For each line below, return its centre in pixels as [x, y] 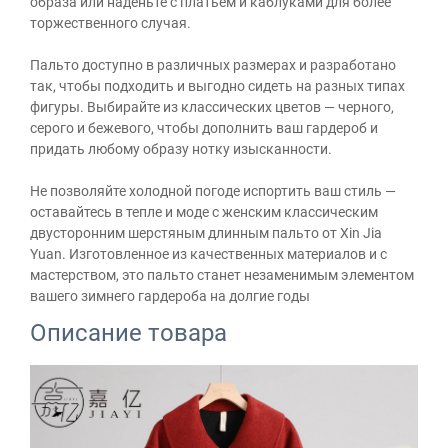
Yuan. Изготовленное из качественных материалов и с [208, 254]
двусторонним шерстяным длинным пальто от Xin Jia [206, 233]
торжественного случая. [110, 23]
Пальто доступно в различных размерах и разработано [213, 65]
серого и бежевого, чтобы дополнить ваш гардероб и [204, 128]
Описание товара [128, 333]
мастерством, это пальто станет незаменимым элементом [222, 275]
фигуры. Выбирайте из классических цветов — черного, [212, 107]
